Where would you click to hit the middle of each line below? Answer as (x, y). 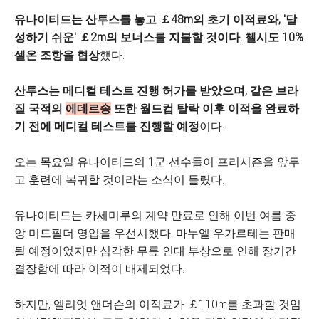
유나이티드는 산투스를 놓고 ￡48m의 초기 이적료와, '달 (156, 20)
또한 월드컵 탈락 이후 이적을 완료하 (205, 109)
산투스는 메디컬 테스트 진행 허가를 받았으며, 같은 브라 (156, 91)
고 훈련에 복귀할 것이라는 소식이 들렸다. (119, 180)
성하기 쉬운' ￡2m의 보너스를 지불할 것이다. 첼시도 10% (159, 37)
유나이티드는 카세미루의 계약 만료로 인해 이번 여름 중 (155, 215)
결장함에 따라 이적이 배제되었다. (99, 269)
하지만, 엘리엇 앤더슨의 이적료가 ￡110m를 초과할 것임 (158, 304)
